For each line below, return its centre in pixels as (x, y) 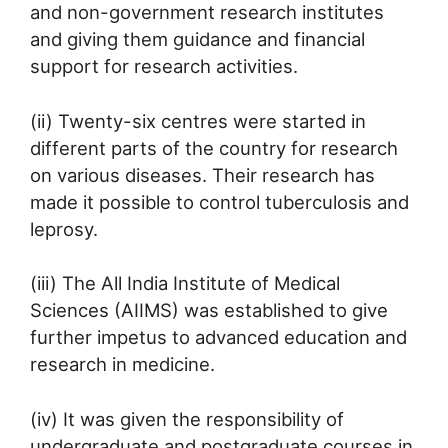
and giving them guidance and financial (197, 38)
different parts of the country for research (214, 147)
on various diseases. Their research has (202, 174)
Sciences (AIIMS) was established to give (209, 310)
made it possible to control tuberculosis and (219, 201)
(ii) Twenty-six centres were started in (198, 120)
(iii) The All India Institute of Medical (185, 283)
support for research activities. (164, 65)
